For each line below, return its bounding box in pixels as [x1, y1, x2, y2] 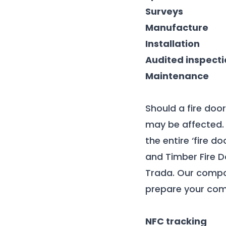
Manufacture [145, 21, 208, 34]
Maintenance [145, 70, 209, 82]
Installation [145, 37, 200, 50]
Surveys [145, 5, 183, 18]
